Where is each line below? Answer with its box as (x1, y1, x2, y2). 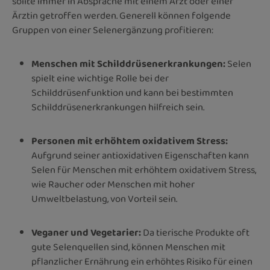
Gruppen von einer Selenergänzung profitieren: (12, 22, 213, 38)
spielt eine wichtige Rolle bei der (31, 71, 169, 86)
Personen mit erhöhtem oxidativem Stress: (31, 133, 228, 149)
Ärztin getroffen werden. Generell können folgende (12, 8, 231, 24)
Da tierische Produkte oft (141, 225, 250, 240)
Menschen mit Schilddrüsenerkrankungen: (31, 56, 225, 72)
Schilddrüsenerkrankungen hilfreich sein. (31, 99, 204, 115)
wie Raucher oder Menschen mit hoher (31, 177, 195, 192)
